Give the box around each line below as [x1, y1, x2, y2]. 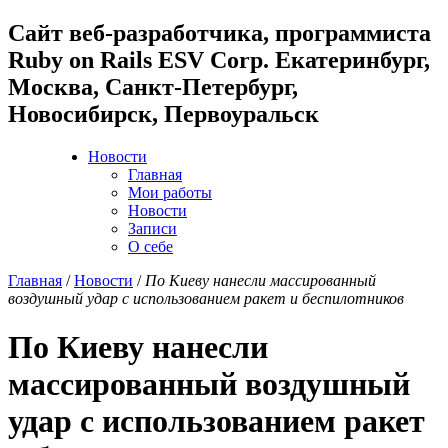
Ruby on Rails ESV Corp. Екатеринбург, [8, 46, 430, 73]
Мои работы [128, 183, 212, 201]
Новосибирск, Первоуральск [8, 100, 319, 127]
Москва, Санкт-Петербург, [8, 73, 298, 100]
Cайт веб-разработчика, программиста [8, 19, 431, 46]
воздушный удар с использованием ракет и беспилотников [8, 289, 404, 307]
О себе [128, 237, 173, 255]
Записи [128, 219, 177, 237]
